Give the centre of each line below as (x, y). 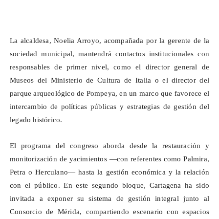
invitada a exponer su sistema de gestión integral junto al (109, 199)
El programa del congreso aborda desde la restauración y (109, 146)
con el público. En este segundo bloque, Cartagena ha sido (109, 186)
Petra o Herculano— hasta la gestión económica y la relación (109, 172)
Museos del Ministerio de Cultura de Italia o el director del (109, 80)
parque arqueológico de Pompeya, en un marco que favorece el (109, 94)
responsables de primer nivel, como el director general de (109, 67)
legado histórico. (36, 120)
